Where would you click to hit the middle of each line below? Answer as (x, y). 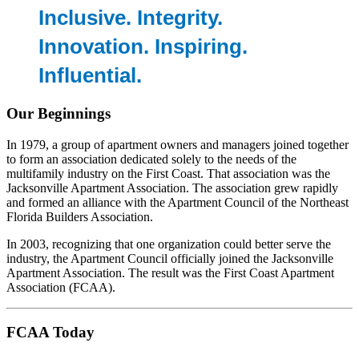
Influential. (93, 76)
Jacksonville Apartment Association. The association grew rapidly (172, 188)
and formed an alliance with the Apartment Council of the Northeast (177, 202)
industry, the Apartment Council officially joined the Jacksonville (170, 258)
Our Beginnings (58, 114)
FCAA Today (50, 333)
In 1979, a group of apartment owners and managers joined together (177, 144)
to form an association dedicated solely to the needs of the (151, 159)
